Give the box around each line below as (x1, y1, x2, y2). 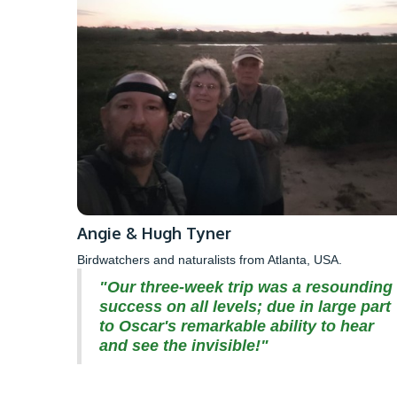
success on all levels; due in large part (99, 298, 391, 316)
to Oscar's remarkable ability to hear (99, 317, 374, 336)
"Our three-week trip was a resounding (99, 278, 393, 297)
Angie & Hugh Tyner (77, 223, 231, 244)
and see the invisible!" (99, 337, 269, 355)
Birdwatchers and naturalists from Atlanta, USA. (77, 253, 342, 268)
